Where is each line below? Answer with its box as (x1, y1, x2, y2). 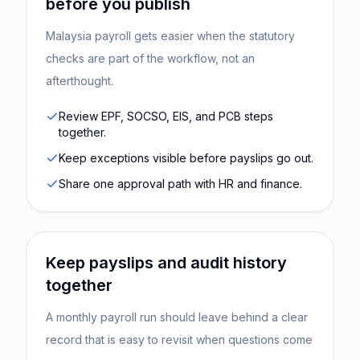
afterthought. (46, 74, 113, 88)
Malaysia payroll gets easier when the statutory (46, 29, 295, 43)
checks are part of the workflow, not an (46, 51, 255, 65)
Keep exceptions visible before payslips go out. (59, 151, 313, 165)
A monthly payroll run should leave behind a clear (46, 310, 308, 324)
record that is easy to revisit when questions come (46, 333, 313, 346)
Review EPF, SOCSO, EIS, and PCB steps (59, 109, 273, 123)
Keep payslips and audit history (46, 253, 287, 272)
